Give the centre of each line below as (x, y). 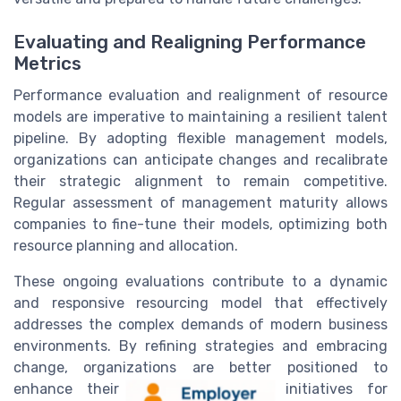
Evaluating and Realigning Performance (190, 43)
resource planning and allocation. (126, 246)
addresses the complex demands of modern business (200, 325)
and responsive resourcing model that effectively (200, 303)
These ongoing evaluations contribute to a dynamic (200, 282)
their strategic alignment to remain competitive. (200, 182)
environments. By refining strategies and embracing (200, 346)
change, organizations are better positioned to (200, 368)
